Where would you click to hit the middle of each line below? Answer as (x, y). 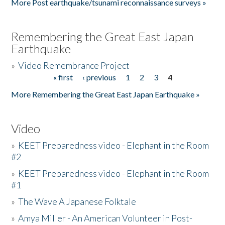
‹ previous (99, 77)
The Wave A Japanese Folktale (77, 201)
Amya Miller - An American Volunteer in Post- (105, 218)
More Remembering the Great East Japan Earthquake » (106, 94)
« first (63, 77)
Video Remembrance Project (74, 65)
